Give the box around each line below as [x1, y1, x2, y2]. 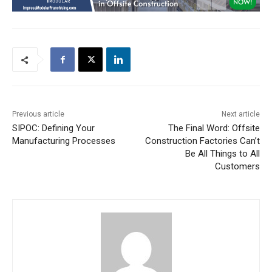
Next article [221, 110, 260, 119]
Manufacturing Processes [12, 135, 115, 147]
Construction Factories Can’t [144, 135, 260, 147]
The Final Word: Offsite [168, 123, 260, 134]
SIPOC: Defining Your [12, 123, 95, 134]
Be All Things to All [185, 148, 260, 160]
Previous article [12, 110, 64, 119]
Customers [214, 161, 260, 172]
